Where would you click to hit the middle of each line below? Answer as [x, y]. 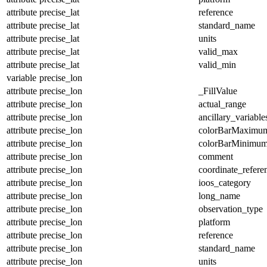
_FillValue [218, 91]
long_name [219, 195]
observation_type [231, 209]
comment [216, 156]
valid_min [217, 64]
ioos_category [225, 182]
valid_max [218, 51]
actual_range [222, 104]
